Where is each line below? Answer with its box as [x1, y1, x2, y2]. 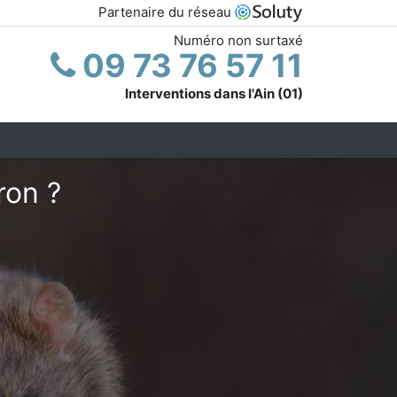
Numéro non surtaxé [174, 31, 303, 49]
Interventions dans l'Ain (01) [125, 84, 303, 102]
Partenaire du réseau [98, 4, 235, 20]
